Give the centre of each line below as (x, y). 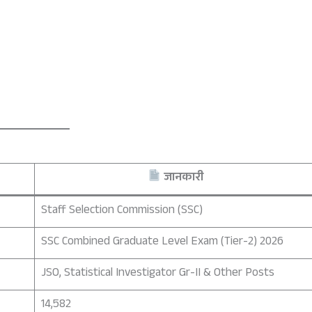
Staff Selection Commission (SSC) (122, 211)
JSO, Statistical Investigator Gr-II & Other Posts (157, 274)
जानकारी (182, 178)
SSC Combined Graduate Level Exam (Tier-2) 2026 (162, 242)
